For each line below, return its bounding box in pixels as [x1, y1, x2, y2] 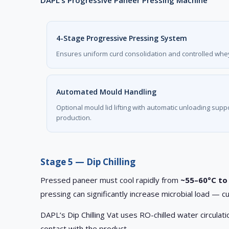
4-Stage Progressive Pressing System [56, 33, 188, 43]
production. [56, 113, 92, 123]
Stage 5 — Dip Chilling [40, 156, 136, 168]
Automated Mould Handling [56, 87, 157, 97]
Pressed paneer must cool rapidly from [40, 175, 181, 186]
